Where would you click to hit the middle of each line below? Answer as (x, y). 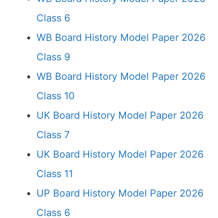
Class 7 (53, 135)
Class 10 (56, 96)
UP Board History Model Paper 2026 (120, 193)
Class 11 (55, 174)
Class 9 (53, 57)
